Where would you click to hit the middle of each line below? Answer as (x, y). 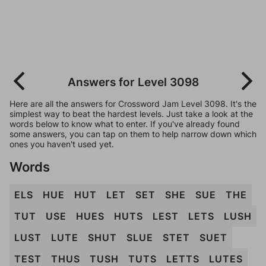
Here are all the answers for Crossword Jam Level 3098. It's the (133, 104)
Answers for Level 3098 (133, 82)
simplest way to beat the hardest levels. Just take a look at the (131, 114)
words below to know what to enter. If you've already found (125, 124)
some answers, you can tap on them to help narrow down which (133, 134)
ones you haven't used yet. (62, 144)
